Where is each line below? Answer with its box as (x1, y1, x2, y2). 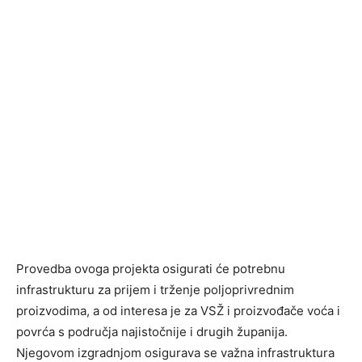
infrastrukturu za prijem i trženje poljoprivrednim (16, 282, 294, 298)
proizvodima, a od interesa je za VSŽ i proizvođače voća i (16, 303, 340, 319)
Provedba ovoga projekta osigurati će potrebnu (16, 261, 285, 277)
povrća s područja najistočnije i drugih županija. (16, 324, 288, 340)
